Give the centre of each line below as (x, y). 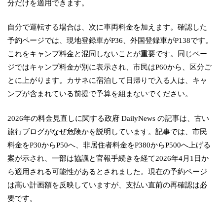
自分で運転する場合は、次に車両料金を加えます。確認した (108, 27)
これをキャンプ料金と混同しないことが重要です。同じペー (108, 54)
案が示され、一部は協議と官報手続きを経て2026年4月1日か (108, 158)
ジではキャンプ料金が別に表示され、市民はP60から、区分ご (110, 67)
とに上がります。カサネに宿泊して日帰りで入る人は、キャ (108, 80)
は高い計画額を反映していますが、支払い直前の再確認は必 (108, 184)
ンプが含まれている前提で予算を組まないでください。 (100, 94)
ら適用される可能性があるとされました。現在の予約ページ (108, 171)
